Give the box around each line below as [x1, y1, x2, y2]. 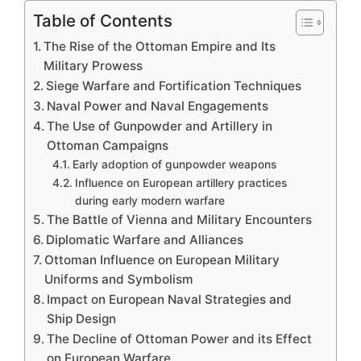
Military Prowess [44, 58, 143, 73]
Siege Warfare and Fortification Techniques [46, 78, 302, 93]
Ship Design [47, 311, 117, 326]
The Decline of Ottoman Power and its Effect [47, 331, 313, 346]
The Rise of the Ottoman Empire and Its [44, 39, 276, 54]
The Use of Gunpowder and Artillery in [47, 118, 273, 134]
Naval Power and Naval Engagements [47, 98, 269, 114]
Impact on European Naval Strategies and [47, 292, 293, 307]
